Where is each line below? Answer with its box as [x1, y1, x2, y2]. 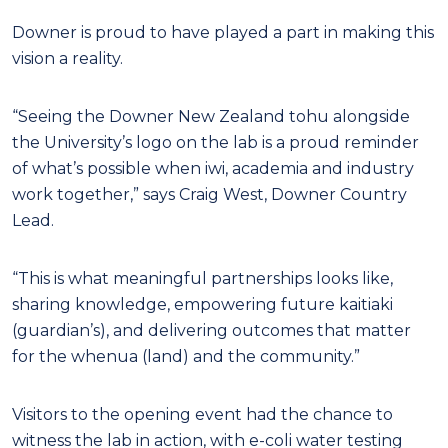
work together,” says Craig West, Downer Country [12, 184, 407, 204]
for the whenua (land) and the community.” [12, 346, 364, 366]
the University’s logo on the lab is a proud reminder [12, 132, 419, 152]
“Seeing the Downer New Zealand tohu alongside [12, 106, 410, 126]
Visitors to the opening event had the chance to [12, 404, 393, 424]
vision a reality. [12, 48, 123, 68]
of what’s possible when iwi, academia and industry [12, 158, 414, 178]
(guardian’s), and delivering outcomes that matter [12, 320, 411, 340]
